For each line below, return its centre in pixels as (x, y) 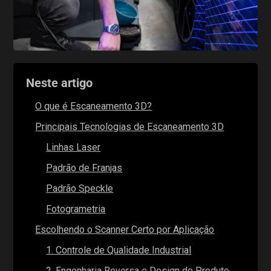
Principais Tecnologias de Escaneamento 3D (130, 126)
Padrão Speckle (80, 188)
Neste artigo (60, 83)
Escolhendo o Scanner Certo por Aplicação (125, 229)
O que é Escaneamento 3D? (94, 106)
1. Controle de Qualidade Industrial (119, 250)
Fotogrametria (76, 209)
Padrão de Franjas (84, 168)
